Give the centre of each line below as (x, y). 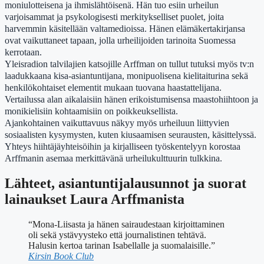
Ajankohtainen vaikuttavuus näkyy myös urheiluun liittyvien (117, 123)
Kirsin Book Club (61, 256)
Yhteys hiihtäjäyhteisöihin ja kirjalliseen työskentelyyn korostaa (123, 146)
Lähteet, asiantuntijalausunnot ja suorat (126, 184)
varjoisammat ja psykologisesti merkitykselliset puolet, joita (114, 16)
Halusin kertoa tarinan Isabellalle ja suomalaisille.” (122, 246)
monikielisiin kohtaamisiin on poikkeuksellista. (91, 111)
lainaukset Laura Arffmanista (95, 199)
